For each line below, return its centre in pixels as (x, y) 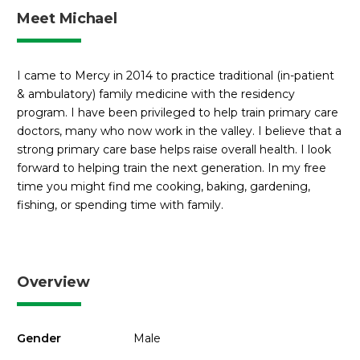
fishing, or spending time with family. (120, 205)
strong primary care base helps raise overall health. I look (174, 149)
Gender (39, 339)
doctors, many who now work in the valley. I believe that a (179, 131)
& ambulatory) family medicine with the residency (156, 94)
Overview (53, 282)
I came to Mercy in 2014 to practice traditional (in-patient (176, 75)
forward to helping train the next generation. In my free (172, 168)
